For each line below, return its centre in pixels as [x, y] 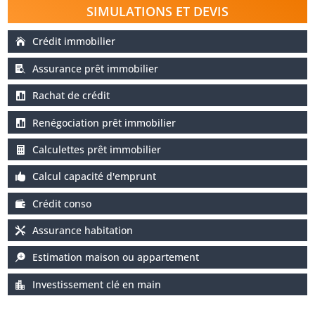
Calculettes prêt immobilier [97, 149]
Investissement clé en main [97, 284]
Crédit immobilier [74, 41]
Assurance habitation [83, 231]
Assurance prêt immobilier [96, 68]
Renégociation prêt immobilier [104, 122]
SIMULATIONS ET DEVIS [157, 12]
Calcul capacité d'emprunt [95, 176]
